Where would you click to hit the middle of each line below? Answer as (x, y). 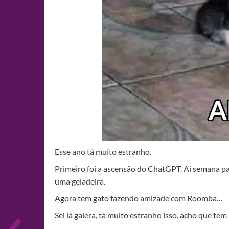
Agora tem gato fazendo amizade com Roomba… (139, 198)
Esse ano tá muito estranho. (103, 152)
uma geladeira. (80, 181)
